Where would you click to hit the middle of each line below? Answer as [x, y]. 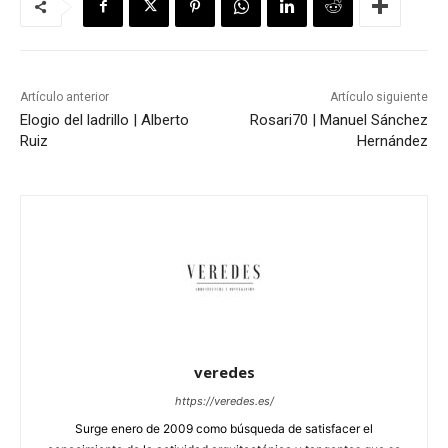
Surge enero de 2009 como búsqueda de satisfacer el [224, 428]
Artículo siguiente [378, 96]
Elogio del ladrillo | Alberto [104, 119]
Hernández [392, 140]
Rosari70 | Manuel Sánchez [338, 119]
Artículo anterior [64, 96]
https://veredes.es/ [224, 400]
